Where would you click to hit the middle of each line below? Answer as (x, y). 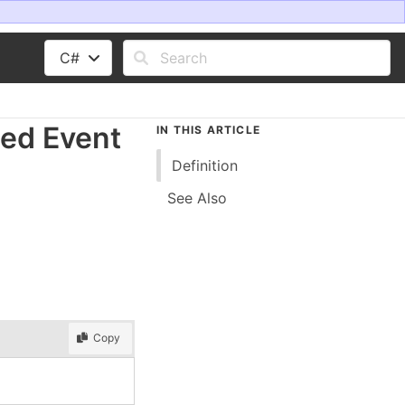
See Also (197, 198)
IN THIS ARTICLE (208, 130)
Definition (205, 165)
